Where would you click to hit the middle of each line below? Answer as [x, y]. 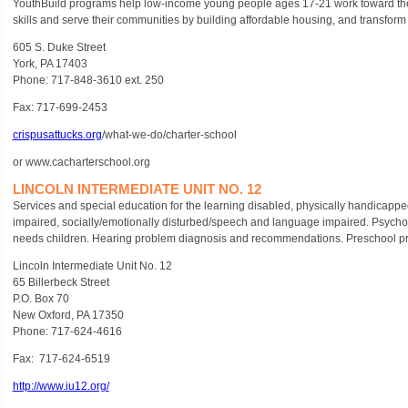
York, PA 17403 [50, 64]
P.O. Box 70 [41, 299]
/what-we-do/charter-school [169, 135]
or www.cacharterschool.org [81, 162]
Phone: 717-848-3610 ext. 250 [88, 80]
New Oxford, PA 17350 [68, 315]
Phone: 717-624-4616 [67, 331]
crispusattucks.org [57, 135]
